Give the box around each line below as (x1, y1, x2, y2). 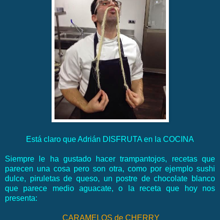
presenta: (5, 194, 37, 203)
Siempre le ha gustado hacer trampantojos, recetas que (5, 155, 215, 164)
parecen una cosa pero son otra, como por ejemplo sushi (5, 165, 215, 173)
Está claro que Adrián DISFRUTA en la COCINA (26, 135, 194, 144)
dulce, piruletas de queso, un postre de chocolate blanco (5, 174, 215, 183)
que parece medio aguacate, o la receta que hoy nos (5, 184, 215, 193)
